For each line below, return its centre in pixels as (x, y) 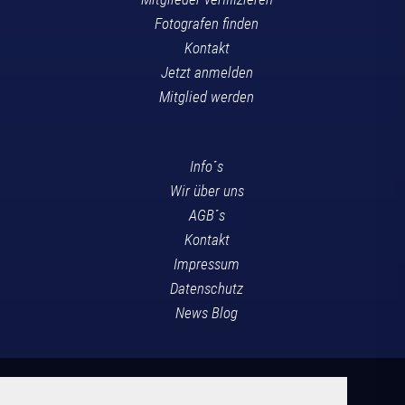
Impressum (207, 264)
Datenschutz (207, 288)
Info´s (207, 166)
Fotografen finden (207, 23)
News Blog (207, 312)
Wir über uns (207, 190)
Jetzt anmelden (207, 72)
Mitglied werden (207, 96)
